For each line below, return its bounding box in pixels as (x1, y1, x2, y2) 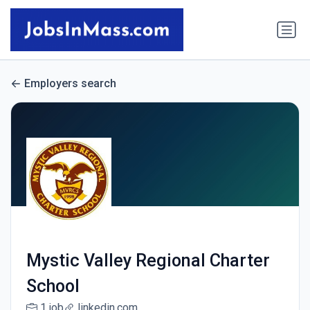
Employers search (24, 77, 116, 91)
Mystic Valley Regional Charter (26, 250, 270, 271)
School (26, 276, 80, 297)
